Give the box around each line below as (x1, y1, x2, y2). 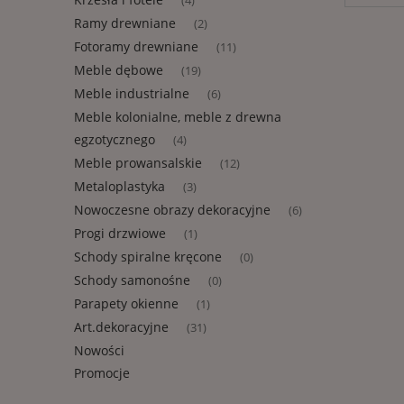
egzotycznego (74, 131, 155, 149)
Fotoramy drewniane (74, 38, 198, 56)
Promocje (74, 364, 130, 382)
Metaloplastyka (74, 178, 165, 196)
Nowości (74, 342, 124, 360)
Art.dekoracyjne (74, 318, 169, 336)
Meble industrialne (74, 85, 189, 103)
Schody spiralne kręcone (74, 248, 222, 266)
